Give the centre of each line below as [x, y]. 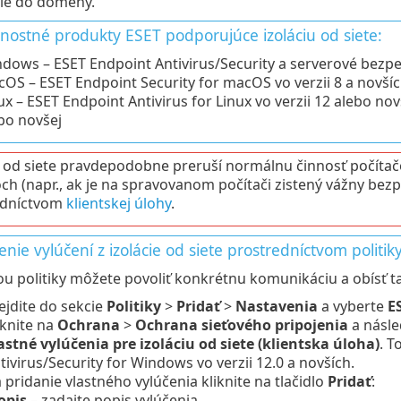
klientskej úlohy [118, 203]
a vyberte [352, 306]
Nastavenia [276, 306]
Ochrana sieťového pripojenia [241, 324]
